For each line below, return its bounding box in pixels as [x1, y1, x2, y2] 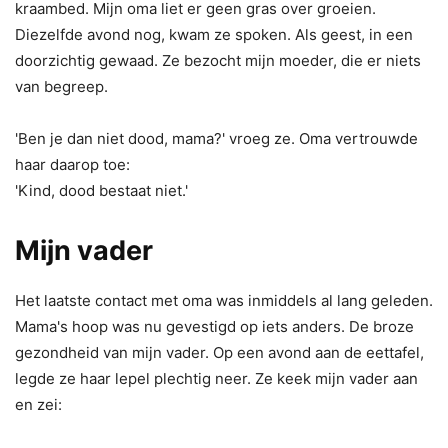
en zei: [15, 394, 62, 414]
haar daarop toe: [15, 154, 130, 174]
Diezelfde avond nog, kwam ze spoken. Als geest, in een [15, 24, 413, 44]
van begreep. [15, 76, 108, 96]
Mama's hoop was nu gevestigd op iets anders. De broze [15, 316, 414, 336]
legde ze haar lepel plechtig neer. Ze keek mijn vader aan [15, 368, 418, 388]
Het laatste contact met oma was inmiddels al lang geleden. [15, 290, 433, 310]
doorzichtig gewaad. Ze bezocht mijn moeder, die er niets [15, 50, 421, 70]
